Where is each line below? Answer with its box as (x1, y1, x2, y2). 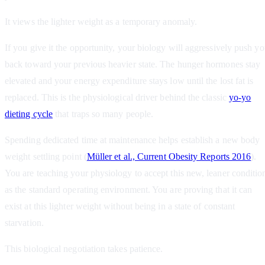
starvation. (5, 218, 44, 228)
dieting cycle (5, 109, 53, 119)
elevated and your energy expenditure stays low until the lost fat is (5, 76, 254, 86)
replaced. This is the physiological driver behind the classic (5, 92, 229, 103)
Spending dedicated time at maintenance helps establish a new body (5, 135, 260, 146)
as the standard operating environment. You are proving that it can (5, 185, 253, 195)
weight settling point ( (5, 151, 87, 162)
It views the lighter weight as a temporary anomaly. (5, 17, 198, 27)
